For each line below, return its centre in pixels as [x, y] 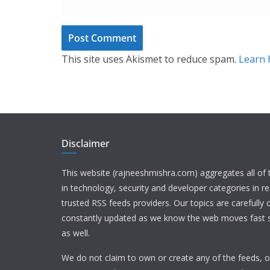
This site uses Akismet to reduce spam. [150, 59]
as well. [76, 233]
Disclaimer [86, 143]
